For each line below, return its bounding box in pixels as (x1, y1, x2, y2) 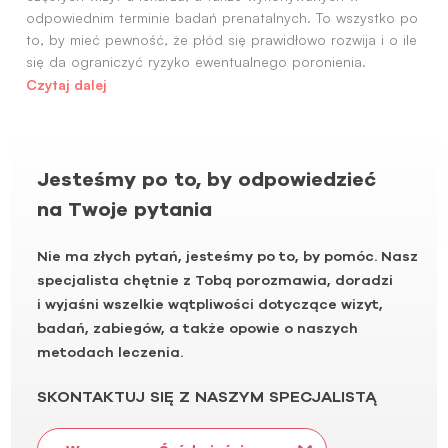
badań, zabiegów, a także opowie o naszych (37, 319, 358, 336)
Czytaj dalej (26, 74, 106, 93)
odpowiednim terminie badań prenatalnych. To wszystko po (26, 8, 418, 26)
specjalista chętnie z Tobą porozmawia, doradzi (37, 271, 393, 288)
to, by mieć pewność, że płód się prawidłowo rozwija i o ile (26, 30, 417, 48)
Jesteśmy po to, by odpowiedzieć (37, 166, 376, 190)
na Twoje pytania (37, 196, 212, 220)
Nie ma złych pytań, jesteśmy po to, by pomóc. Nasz (37, 247, 418, 264)
